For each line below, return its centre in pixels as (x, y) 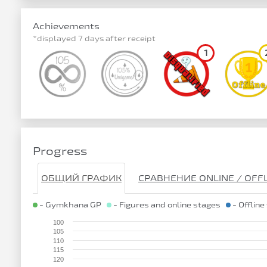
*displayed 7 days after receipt (94, 38)
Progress (60, 151)
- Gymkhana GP (72, 204)
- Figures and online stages (169, 204)
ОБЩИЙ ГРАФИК (81, 178)
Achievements (66, 26)
